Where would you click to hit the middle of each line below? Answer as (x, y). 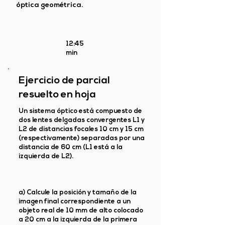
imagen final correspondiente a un (75, 202)
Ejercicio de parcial (64, 81)
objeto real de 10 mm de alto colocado (81, 211)
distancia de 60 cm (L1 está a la (71, 147)
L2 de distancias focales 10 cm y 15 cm (81, 129)
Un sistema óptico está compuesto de (80, 111)
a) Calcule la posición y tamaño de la (78, 193)
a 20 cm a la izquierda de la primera (78, 220)
